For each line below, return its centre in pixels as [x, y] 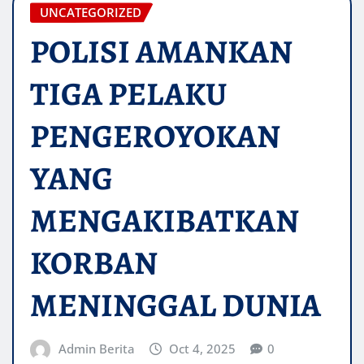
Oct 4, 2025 [203, 349]
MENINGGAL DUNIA [175, 305]
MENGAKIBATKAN [165, 221]
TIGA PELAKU [128, 94]
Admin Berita [96, 349]
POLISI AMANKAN [161, 52]
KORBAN [94, 263]
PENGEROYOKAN [155, 136]
